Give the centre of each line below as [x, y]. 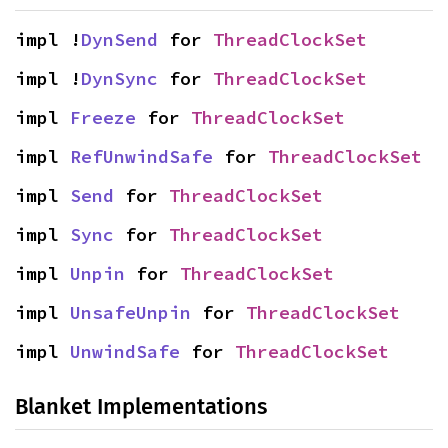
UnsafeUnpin [130, 313]
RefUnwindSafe [141, 157]
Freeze [103, 118]
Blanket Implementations [141, 407]
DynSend [119, 40]
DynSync [119, 79]
